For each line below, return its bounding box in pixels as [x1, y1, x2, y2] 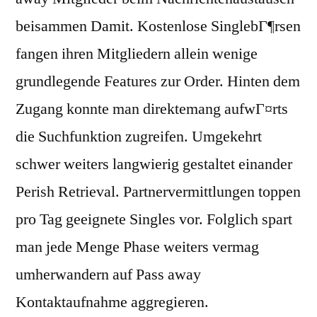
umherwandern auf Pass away [16, 265, 201, 285]
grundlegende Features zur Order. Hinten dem [16, 71, 300, 92]
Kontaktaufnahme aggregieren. [16, 292, 209, 313]
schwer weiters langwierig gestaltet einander [16, 154, 292, 175]
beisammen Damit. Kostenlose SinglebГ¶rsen [16, 16, 301, 37]
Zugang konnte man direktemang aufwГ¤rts [16, 99, 288, 120]
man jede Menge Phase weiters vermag [16, 237, 259, 258]
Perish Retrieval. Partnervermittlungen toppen [16, 182, 301, 202]
